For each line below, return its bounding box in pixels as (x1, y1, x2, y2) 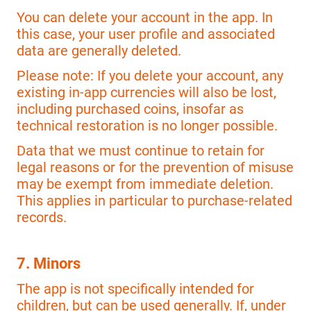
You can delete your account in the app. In (17, 8, 273, 26)
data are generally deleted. (17, 42, 181, 59)
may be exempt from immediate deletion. (17, 176, 274, 193)
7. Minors (17, 254, 81, 272)
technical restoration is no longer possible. (17, 117, 278, 135)
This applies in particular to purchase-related (17, 192, 292, 210)
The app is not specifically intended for (17, 280, 254, 298)
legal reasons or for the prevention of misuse (17, 159, 294, 176)
